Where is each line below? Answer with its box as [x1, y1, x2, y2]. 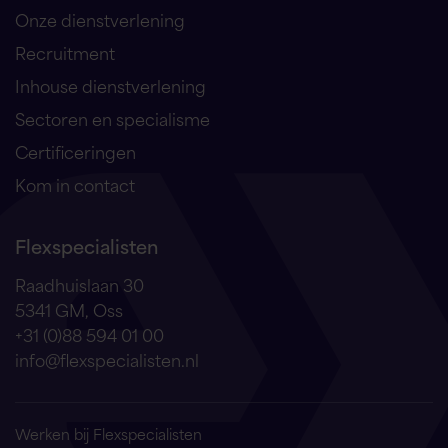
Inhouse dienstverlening [15, 71, 206, 98]
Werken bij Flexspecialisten [15, 421, 202, 445]
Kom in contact [15, 170, 135, 197]
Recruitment [15, 38, 115, 65]
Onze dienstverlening [15, 5, 185, 32]
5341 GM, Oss [15, 295, 123, 322]
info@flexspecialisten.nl [15, 345, 199, 372]
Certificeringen [15, 137, 136, 164]
